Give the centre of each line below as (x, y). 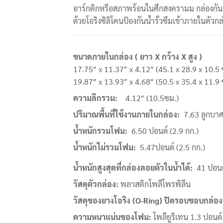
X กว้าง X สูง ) (178, 57)
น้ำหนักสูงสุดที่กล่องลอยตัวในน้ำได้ (132, 168)
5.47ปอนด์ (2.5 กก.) (170, 147)
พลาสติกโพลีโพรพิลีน (155, 184)
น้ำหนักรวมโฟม (99, 131)
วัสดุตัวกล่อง (95, 184)
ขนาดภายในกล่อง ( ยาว (114, 57)
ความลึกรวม (94, 98)
